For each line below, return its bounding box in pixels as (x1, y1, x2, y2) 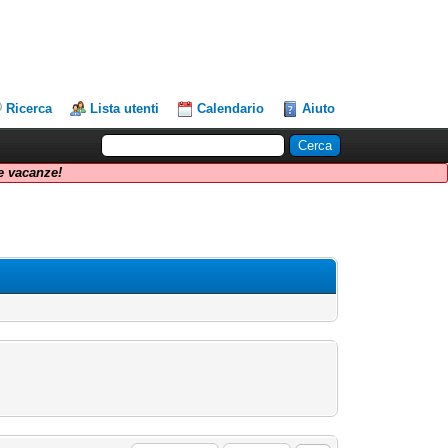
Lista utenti (90, 101, 160, 116)
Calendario (197, 101, 265, 116)
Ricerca (6, 101, 53, 116)
